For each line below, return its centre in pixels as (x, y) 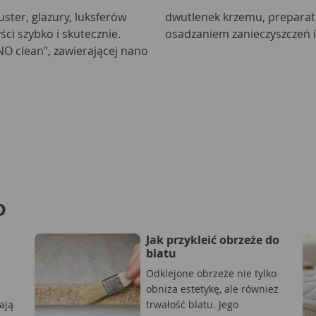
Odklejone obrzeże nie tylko (211, 273)
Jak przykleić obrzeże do (213, 240)
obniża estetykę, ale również (212, 289)
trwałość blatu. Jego (192, 304)
